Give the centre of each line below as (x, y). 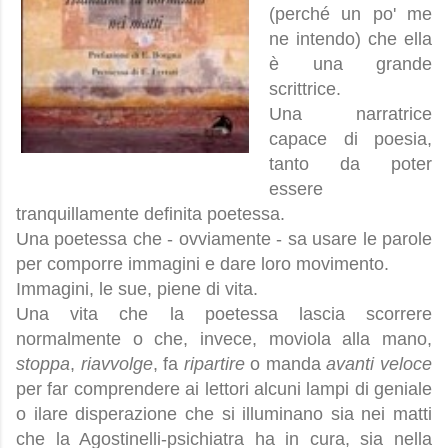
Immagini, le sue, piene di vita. (137, 289)
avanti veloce (376, 364)
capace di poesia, (350, 139)
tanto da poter (350, 164)
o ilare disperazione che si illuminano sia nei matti (224, 414)
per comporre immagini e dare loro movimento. (202, 264)
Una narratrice (350, 114)
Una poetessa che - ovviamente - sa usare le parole (224, 239)
